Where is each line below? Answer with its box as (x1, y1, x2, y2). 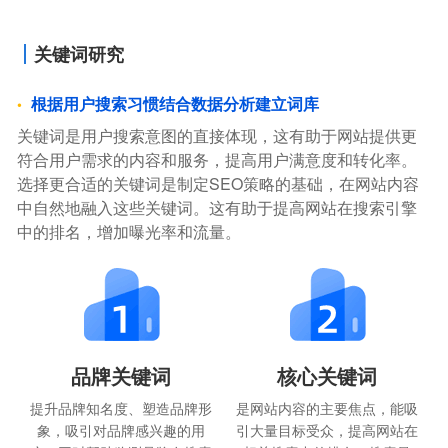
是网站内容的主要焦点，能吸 (236, 398, 419, 419)
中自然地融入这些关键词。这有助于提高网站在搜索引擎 (17, 196, 418, 220)
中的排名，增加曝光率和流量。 (17, 220, 242, 244)
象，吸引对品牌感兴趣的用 (36, 420, 205, 441)
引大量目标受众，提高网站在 (236, 420, 419, 441)
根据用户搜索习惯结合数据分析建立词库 (31, 92, 320, 116)
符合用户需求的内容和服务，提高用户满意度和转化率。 (17, 148, 418, 172)
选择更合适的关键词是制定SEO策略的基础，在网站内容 (17, 172, 420, 196)
